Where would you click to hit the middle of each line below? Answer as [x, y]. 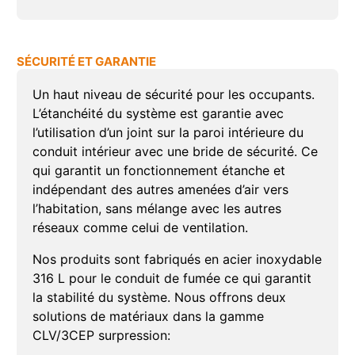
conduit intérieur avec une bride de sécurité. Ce [175, 152]
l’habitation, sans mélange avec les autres [157, 209]
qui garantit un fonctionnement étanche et [158, 171]
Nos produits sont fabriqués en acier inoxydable [177, 260]
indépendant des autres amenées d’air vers [160, 190]
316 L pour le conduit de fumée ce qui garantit [172, 279]
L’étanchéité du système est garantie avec [158, 114]
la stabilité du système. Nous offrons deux [159, 298]
